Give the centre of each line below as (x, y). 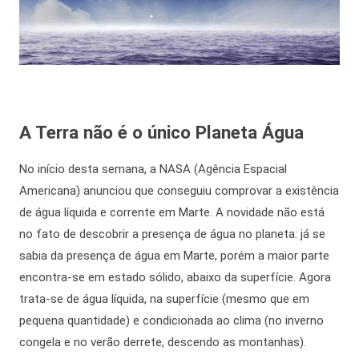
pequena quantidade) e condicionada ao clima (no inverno (171, 320)
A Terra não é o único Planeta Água (161, 132)
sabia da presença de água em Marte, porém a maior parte (174, 255)
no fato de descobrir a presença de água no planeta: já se (172, 234)
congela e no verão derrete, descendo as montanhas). (163, 342)
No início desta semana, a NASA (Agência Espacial (153, 169)
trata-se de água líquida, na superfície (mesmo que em (164, 298)
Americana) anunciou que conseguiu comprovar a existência (179, 190)
